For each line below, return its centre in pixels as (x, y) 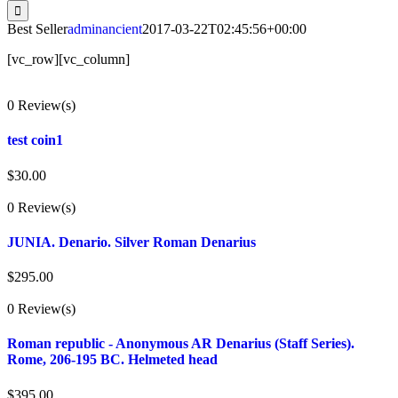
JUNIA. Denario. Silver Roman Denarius (131, 242)
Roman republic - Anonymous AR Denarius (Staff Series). (181, 344)
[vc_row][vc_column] (68, 59)
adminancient (105, 29)
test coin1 (35, 140)
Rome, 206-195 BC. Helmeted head (112, 360)
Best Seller (37, 29)
